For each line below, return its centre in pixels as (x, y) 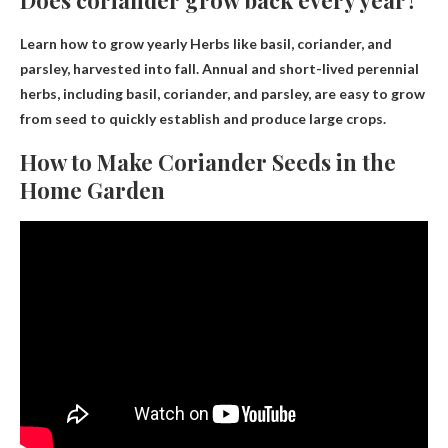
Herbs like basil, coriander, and (289, 44)
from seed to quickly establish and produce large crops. (203, 119)
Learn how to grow (83, 44)
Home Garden (92, 190)
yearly (167, 44)
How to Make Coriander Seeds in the (208, 162)
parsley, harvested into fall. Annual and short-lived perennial (219, 69)
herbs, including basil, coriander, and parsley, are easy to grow (222, 94)
